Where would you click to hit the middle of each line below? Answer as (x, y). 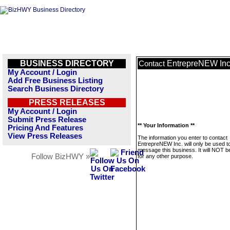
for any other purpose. (165, 156)
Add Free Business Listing (55, 81)
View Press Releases (45, 136)
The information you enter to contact (183, 138)
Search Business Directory (56, 89)
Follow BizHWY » (61, 157)
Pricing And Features (45, 128)
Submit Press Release (47, 120)
